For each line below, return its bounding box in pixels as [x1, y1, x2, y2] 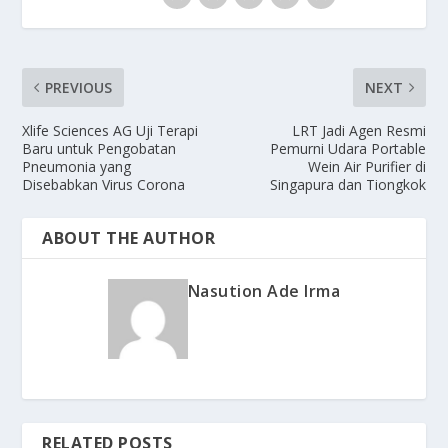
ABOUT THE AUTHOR [42, 226, 216, 249]
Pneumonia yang [22, 156, 132, 176]
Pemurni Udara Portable [269, 138, 426, 158]
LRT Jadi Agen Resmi [291, 120, 426, 140]
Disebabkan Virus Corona [22, 174, 186, 194]
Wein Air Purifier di [307, 156, 426, 176]
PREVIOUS [45, 77, 113, 97]
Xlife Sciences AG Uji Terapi [22, 120, 199, 140]
